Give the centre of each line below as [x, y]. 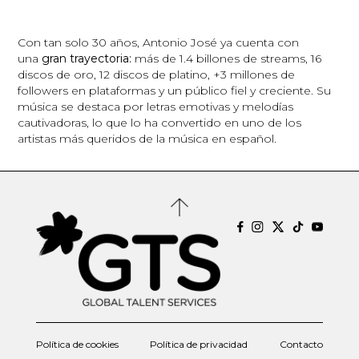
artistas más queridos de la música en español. [147, 138]
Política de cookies [77, 345]
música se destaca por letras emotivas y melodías [156, 106]
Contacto [302, 345]
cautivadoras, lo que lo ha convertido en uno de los [160, 122]
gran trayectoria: [85, 58]
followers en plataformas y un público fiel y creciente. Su [175, 90]
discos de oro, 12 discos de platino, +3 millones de [157, 74]
